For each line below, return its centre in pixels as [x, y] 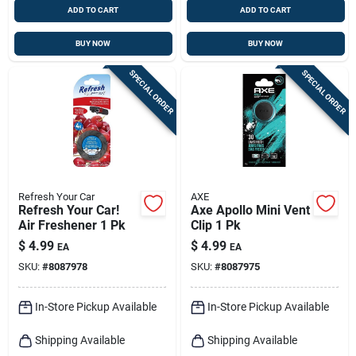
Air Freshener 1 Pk [72, 225]
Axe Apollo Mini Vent [250, 210]
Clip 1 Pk [215, 225]
